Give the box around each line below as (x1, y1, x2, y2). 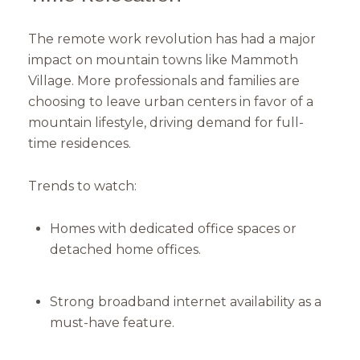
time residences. (28, 136, 131, 152)
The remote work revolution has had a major (28, 31, 316, 47)
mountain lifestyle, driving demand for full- (28, 115, 304, 131)
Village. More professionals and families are (28, 73, 300, 89)
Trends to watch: (28, 178, 137, 194)
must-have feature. (49, 314, 174, 330)
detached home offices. (49, 241, 201, 257)
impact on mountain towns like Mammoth (28, 52, 298, 68)
